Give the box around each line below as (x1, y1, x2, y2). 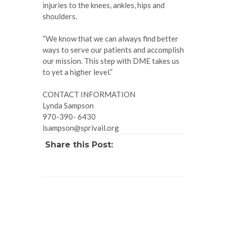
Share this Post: (45, 139, 113, 149)
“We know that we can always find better (43, 33, 178, 43)
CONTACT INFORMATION (43, 89, 135, 99)
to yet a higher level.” (43, 67, 112, 77)
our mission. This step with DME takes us (43, 56, 179, 65)
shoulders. (43, 11, 77, 21)
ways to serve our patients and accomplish (43, 45, 184, 54)
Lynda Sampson (43, 100, 94, 110)
